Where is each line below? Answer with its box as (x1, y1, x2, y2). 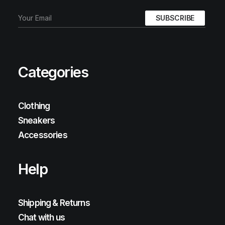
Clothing (18, 101, 50, 111)
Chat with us (18, 212, 65, 222)
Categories (18, 63, 88, 81)
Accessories (18, 130, 67, 140)
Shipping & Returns (18, 198, 90, 208)
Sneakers (18, 116, 55, 126)
